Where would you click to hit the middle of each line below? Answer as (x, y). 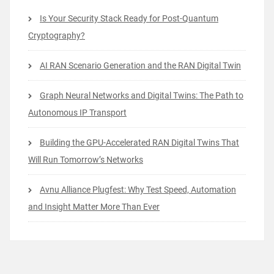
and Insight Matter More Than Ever (94, 206)
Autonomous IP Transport (77, 112)
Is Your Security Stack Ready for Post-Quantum (129, 18)
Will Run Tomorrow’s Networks (86, 159)
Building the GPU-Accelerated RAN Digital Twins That (139, 142)
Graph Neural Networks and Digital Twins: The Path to (142, 95)
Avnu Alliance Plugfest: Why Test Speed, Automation (138, 189)
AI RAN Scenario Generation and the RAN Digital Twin (140, 65)
